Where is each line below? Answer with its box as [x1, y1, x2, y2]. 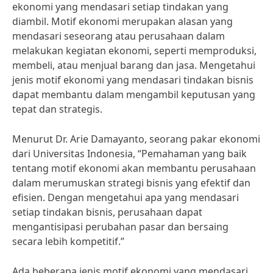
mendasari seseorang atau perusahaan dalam [12, 29, 225, 43]
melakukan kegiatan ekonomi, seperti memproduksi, [12, 44, 257, 57]
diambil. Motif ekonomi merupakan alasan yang [12, 15, 233, 28]
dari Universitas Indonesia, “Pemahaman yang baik [12, 147, 247, 160]
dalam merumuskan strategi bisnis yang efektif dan [12, 176, 250, 190]
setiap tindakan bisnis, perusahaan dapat [12, 205, 202, 219]
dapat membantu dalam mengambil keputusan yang [12, 88, 255, 101]
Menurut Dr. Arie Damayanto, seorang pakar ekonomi [12, 132, 260, 146]
